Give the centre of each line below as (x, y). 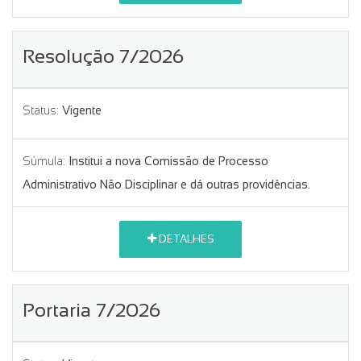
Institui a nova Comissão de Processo (168, 161)
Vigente (82, 110)
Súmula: (44, 161)
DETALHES (185, 239)
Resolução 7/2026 (103, 56)
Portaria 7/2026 (91, 309)
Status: (41, 110)
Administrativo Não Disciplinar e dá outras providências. (166, 184)
